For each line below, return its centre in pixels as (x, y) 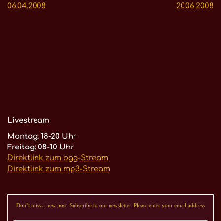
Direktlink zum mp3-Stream (59, 169)
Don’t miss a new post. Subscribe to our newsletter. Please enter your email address (110, 205)
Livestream (28, 120)
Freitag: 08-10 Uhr (41, 147)
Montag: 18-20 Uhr (42, 136)
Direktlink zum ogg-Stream (58, 158)
